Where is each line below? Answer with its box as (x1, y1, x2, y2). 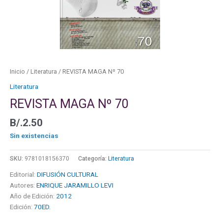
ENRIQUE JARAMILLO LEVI (36, 181, 113, 190)
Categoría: (78, 155, 108, 163)
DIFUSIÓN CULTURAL (37, 170, 98, 179)
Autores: (10, 181, 36, 190)
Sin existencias (10, 132, 58, 140)
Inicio (10, 68, 25, 76)
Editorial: (10, 170, 37, 179)
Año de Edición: (10, 192, 56, 200)
